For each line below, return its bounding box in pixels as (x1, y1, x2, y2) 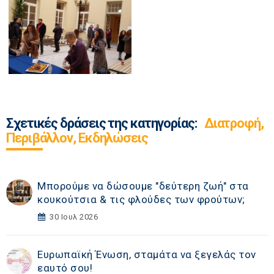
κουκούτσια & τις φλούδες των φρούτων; (37, 193, 245, 206)
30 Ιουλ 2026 (50, 212, 98, 222)
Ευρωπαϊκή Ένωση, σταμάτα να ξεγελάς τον (37, 248, 256, 261)
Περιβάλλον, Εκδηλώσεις (6, 130, 148, 146)
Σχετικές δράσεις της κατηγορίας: (6, 116, 199, 131)
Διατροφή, (204, 116, 264, 131)
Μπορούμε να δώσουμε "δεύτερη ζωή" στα (37, 180, 249, 193)
